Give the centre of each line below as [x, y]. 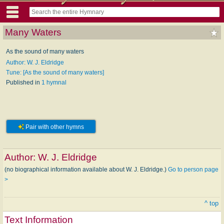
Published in [24, 82]
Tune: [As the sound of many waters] [55, 72]
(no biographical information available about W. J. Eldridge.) [86, 169]
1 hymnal [54, 82]
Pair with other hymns [54, 127]
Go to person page [193, 169]
